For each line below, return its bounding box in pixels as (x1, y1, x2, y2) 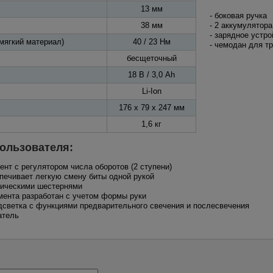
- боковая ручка (210, 11, 267, 20)
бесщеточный (126, 54, 177, 63)
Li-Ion (141, 87, 161, 96)
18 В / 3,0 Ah (128, 70, 175, 79)
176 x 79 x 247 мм (118, 103, 185, 112)
